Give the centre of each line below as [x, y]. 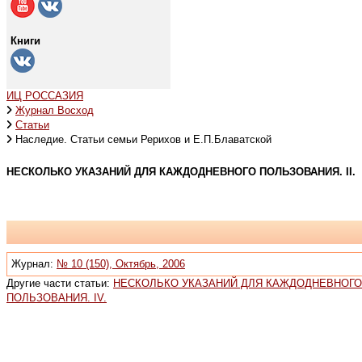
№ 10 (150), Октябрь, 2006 [121, 263]
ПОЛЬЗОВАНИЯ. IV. [57, 297]
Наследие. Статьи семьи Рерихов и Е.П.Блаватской [143, 139]
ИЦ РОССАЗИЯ [45, 96]
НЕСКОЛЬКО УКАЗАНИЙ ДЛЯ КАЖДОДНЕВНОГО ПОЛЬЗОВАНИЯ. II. [181, 171]
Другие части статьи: [60, 283]
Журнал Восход [55, 110]
